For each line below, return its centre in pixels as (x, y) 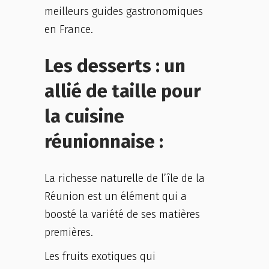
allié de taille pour (123, 91)
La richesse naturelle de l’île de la (125, 178)
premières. (69, 232)
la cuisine (84, 116)
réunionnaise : (104, 141)
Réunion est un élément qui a (116, 196)
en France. (69, 29)
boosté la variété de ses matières (122, 214)
